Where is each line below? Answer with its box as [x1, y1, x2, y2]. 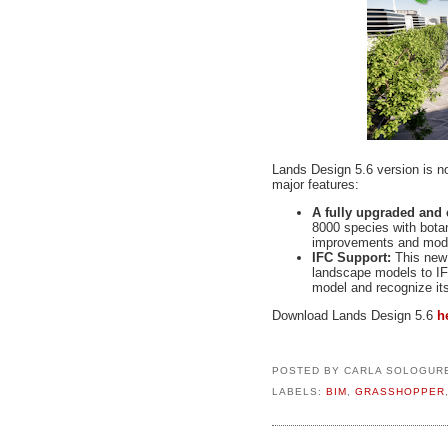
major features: [272, 176, 363, 192]
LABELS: [272, 386, 326, 398]
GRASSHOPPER [354, 386, 445, 398]
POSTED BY [272, 364, 344, 376]
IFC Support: [312, 249, 391, 265]
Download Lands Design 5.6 [272, 307, 437, 323]
